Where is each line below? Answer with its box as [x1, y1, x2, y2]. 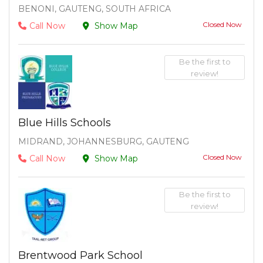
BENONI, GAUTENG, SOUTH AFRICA [18, 4, 171, 14]
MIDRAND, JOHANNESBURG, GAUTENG [18, 136, 189, 147]
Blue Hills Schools [18, 116, 111, 130]
